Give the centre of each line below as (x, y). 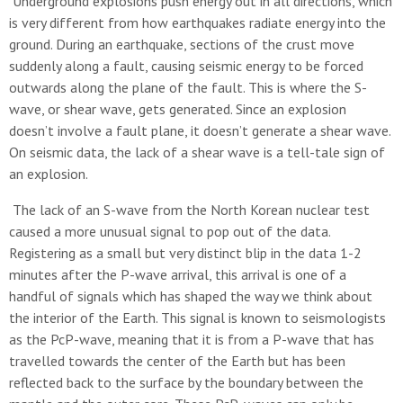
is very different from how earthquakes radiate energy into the (197, 22)
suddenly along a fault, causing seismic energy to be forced (186, 66)
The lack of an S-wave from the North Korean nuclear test (189, 210)
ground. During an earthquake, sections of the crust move (182, 44)
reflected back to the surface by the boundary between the (186, 382)
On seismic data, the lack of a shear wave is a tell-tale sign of (197, 152)
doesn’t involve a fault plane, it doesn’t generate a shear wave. (200, 130)
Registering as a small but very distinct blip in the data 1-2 (185, 253)
